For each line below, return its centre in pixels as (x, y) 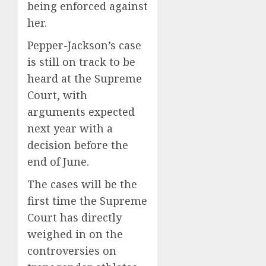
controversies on (72, 250)
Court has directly (75, 217)
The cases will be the (82, 184)
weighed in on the (75, 234)
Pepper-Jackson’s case (84, 45)
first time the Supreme (87, 200)
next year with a (70, 128)
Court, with (57, 95)
